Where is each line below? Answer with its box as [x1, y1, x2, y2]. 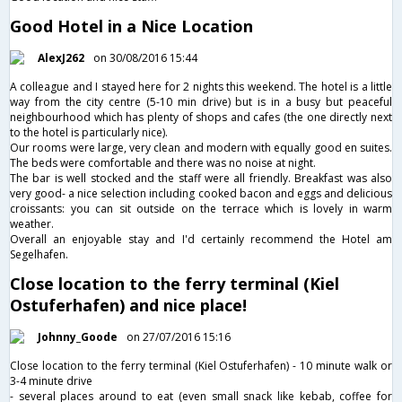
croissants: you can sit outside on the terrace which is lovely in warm [10, 200, 392, 216]
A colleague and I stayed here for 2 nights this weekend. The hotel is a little [10, 78, 392, 94]
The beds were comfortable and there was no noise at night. [10, 154, 316, 170]
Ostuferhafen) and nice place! [10, 293, 247, 316]
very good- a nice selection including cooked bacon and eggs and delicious [10, 185, 392, 201]
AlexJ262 [38, 49, 84, 66]
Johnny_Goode [38, 328, 118, 345]
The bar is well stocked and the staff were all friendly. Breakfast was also [10, 170, 392, 186]
